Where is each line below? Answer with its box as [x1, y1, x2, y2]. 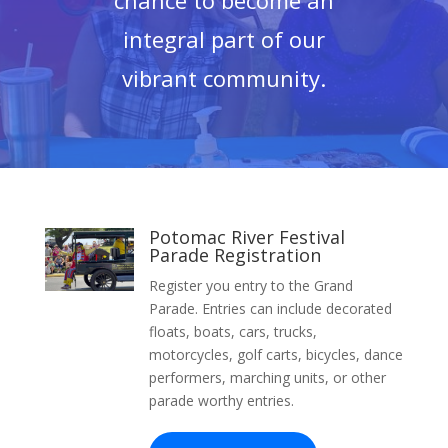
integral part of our [122, 24, 325, 54]
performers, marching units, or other [148, 368, 386, 387]
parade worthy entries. [148, 391, 294, 410]
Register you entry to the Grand [148, 276, 353, 295]
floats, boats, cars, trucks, [148, 322, 317, 341]
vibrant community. [121, 63, 326, 93]
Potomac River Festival [148, 225, 345, 249]
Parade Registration [148, 243, 321, 267]
